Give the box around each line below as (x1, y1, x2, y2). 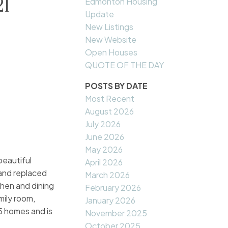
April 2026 (85, 157, 123, 168)
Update (85, 9, 115, 20)
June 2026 (85, 131, 125, 142)
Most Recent (85, 93, 135, 104)
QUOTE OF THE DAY (85, 60, 164, 71)
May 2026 (85, 144, 123, 155)
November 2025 (85, 208, 148, 219)
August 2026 (85, 106, 134, 117)
